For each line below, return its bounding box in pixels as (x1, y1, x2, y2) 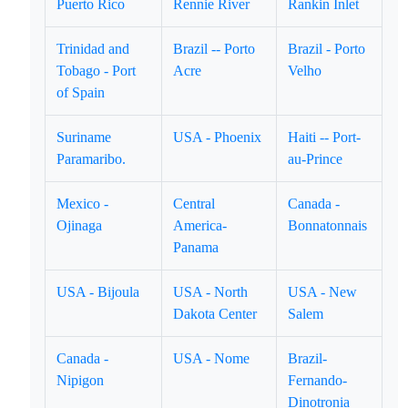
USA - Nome (173, 351, 250, 366)
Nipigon (56, 372, 105, 388)
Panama (173, 240, 219, 255)
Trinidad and (56, 41, 130, 56)
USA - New (288, 284, 358, 300)
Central (173, 196, 216, 211)
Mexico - (56, 196, 109, 211)
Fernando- (288, 372, 348, 388)
